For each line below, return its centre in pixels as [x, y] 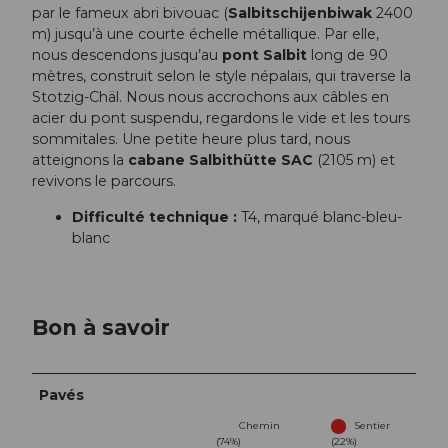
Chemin [260, 425]
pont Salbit [264, 55]
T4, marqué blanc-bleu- [319, 216]
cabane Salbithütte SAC [220, 160]
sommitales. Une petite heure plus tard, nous [191, 139]
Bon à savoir [101, 327]
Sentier [371, 425]
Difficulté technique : [154, 216]
